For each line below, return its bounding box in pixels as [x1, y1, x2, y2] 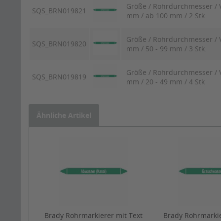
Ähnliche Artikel [37, 110, 91, 120]
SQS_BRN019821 [32, 6, 86, 16]
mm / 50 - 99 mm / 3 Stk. [126, 44, 207, 54]
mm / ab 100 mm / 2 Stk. [126, 11, 207, 21]
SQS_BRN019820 [32, 39, 86, 49]
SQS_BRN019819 [32, 72, 86, 82]
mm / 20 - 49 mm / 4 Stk [126, 77, 205, 87]
